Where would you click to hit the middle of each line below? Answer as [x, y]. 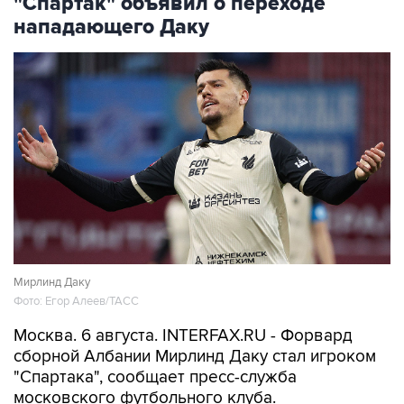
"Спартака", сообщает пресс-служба [155, 378]
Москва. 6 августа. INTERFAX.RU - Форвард [183, 336]
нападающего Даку [111, 28]
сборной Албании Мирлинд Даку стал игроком [195, 357]
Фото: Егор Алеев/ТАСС [76, 302]
